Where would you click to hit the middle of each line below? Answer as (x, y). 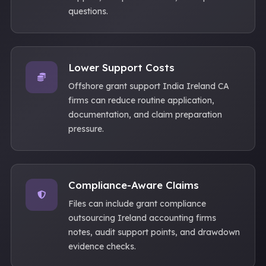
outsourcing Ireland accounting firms (142, 218)
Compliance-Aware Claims (134, 185)
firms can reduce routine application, (141, 100)
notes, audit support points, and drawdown (154, 232)
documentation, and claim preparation (145, 115)
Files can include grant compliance (137, 204)
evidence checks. (102, 246)
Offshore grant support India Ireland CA (149, 86)
